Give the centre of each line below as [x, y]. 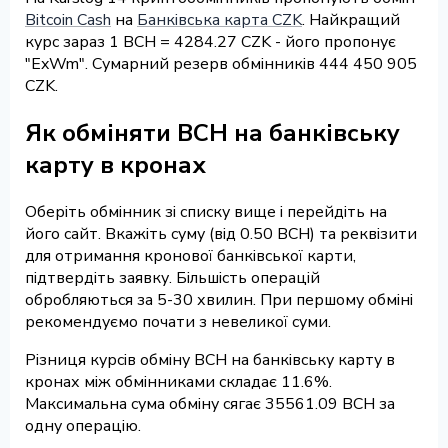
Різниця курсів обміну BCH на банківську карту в [210, 359]
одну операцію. [83, 425]
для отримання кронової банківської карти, [190, 255]
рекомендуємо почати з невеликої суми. [178, 321]
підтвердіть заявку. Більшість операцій [172, 277]
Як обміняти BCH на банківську [212, 132]
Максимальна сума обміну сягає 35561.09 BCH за [210, 403]
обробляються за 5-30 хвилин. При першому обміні [219, 299]
